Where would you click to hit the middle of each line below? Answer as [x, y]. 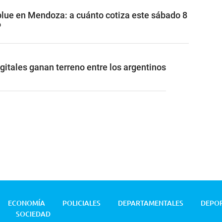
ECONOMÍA [27, 203]
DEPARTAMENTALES [151, 203]
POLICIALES [82, 203]
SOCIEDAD [33, 214]
